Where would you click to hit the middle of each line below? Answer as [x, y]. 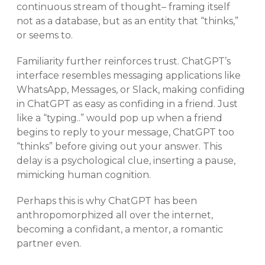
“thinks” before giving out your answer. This [119, 146]
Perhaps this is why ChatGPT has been [107, 201]
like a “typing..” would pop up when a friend [119, 118]
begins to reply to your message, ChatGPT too [125, 132]
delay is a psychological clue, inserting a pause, [126, 160]
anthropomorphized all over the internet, [115, 215]
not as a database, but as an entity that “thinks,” [127, 21]
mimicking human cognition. [85, 174]
